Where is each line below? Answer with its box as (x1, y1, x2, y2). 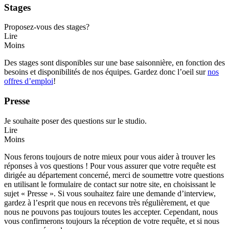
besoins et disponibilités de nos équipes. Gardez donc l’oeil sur (4, 67, 208, 77)
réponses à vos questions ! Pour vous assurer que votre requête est (4, 161, 216, 170)
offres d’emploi (4, 77, 53, 86)
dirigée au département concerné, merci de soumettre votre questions (4, 170, 224, 179)
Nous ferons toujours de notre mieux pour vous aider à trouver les (4, 152, 215, 161)
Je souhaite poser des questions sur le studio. (4, 116, 147, 125)
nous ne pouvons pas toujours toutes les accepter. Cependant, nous (4, 207, 218, 216)
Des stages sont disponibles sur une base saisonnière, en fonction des (4, 58, 225, 67)
